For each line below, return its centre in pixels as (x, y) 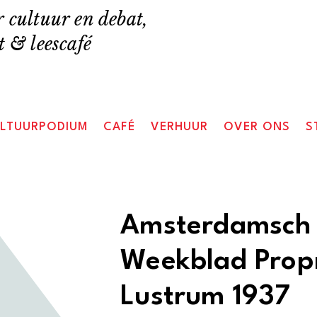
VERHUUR (180, 127)
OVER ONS (257, 127)
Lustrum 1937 (206, 297)
